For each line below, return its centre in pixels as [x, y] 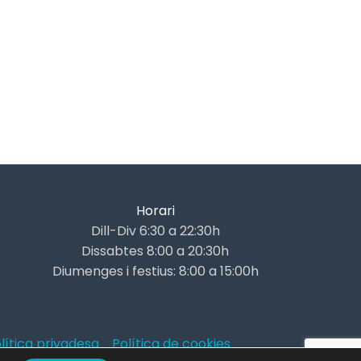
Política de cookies [171, 344]
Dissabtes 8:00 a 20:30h [156, 251]
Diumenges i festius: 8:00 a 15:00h [155, 271]
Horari [155, 211]
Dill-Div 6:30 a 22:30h [155, 231]
